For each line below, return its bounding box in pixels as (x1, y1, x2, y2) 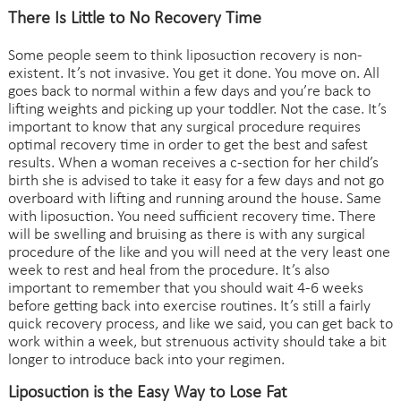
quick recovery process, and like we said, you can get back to (7, 315, 393, 333)
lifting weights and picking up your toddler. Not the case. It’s (7, 100, 387, 118)
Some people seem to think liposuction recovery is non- (7, 47, 363, 64)
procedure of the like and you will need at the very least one (7, 243, 390, 261)
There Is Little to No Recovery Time (7, 9, 261, 28)
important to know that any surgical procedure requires (7, 118, 361, 136)
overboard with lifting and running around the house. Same (7, 190, 381, 208)
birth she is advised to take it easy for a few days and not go (7, 172, 384, 190)
